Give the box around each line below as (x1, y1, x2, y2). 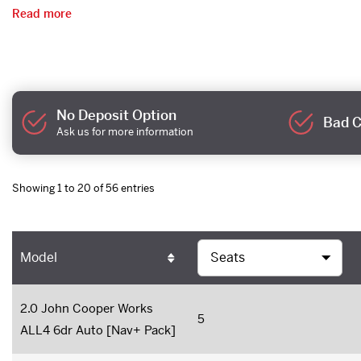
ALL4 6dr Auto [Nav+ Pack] (20, 322, 176, 338)
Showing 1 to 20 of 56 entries (12, 180, 155, 195)
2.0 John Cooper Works (20, 300, 153, 316)
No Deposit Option (56, 106, 177, 124)
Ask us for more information (56, 124, 194, 139)
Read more (12, 6, 72, 21)
